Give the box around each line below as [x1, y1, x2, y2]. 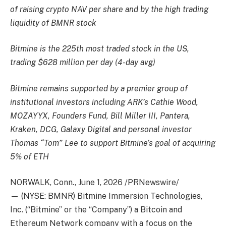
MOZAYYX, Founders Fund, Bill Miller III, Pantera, [10, 110, 190, 121]
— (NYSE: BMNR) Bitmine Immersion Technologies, [10, 191, 202, 201]
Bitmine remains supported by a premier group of [10, 83, 188, 93]
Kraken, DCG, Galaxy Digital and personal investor [10, 124, 192, 134]
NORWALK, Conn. [10, 178, 75, 188]
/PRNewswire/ [123, 178, 179, 188]
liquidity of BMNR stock [10, 18, 96, 28]
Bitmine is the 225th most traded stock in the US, [10, 44, 189, 54]
